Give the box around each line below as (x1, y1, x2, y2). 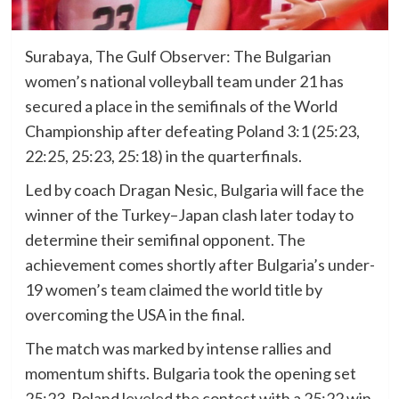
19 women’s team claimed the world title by (24, 279, 322, 299)
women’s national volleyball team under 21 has (24, 70, 344, 91)
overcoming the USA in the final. (24, 304, 245, 324)
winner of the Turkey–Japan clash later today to (24, 204, 354, 224)
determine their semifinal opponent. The (24, 229, 305, 249)
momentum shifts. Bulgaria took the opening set (24, 362, 356, 383)
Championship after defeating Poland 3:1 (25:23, (24, 120, 360, 141)
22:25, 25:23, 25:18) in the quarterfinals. (24, 145, 302, 166)
